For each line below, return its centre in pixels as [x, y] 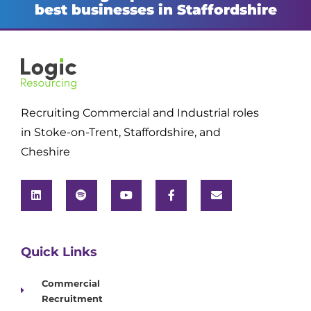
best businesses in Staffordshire [155, 10]
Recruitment [73, 298]
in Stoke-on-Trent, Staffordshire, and [121, 132]
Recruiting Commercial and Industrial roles [140, 112]
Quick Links [59, 252]
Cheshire [45, 151]
